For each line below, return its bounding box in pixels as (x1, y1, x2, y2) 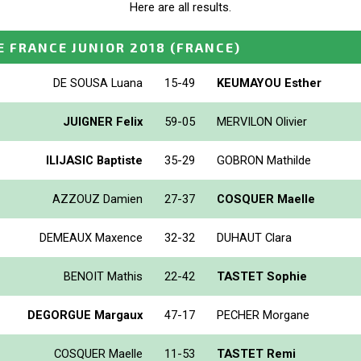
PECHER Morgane (217, 307, 309, 322)
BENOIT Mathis (64, 268, 143, 284)
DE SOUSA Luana (53, 75, 143, 90)
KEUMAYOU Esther (217, 75, 322, 90)
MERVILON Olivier (217, 114, 307, 129)
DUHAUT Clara (217, 230, 292, 245)
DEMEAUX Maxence (39, 230, 143, 245)
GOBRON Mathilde (217, 152, 311, 168)
